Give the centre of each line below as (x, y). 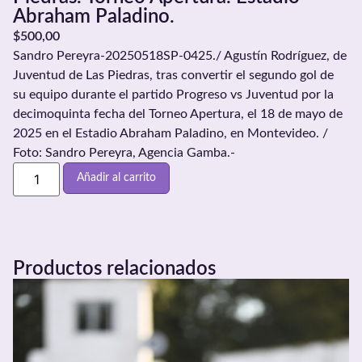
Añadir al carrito (117, 177)
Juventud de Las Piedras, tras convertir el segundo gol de (173, 75)
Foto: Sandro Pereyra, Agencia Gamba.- (124, 152)
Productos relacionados (114, 269)
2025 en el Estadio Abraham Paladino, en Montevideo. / (170, 133)
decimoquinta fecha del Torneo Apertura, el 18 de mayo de (178, 114)
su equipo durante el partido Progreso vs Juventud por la (173, 94)
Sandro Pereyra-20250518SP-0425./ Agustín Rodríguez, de (180, 55)
